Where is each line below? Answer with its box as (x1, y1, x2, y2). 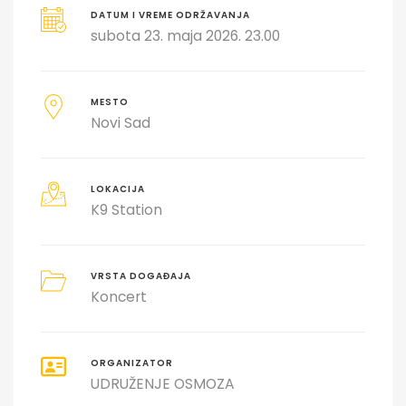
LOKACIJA (90, 182, 145, 195)
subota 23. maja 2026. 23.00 (90, 25, 280, 45)
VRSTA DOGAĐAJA (90, 269, 191, 282)
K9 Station (90, 199, 162, 219)
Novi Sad (90, 112, 150, 132)
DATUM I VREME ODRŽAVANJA (90, 8, 250, 21)
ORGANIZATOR (90, 356, 173, 369)
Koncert (90, 286, 147, 306)
